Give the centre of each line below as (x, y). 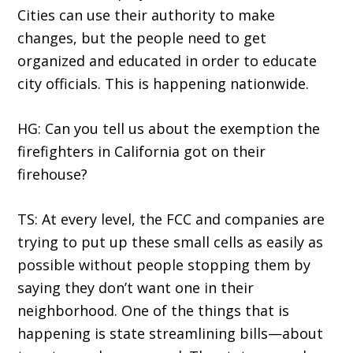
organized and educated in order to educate (167, 61)
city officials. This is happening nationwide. (163, 84)
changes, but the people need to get (142, 38)
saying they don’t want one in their (136, 288)
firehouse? (53, 175)
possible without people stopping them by (164, 265)
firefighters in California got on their (142, 152)
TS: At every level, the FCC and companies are (171, 219)
